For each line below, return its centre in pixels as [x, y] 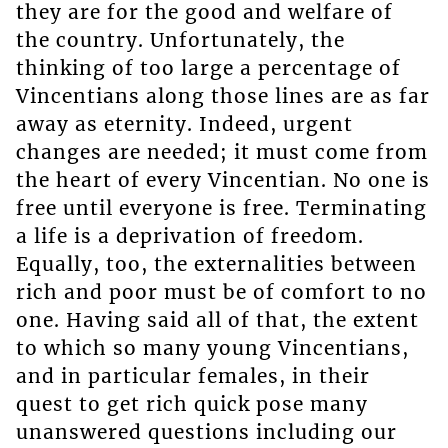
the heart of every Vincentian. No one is [222, 180]
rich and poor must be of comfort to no [221, 292]
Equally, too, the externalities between [216, 264]
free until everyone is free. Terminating [221, 208]
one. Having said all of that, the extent [217, 320]
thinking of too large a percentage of [208, 68]
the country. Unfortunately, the [180, 40]
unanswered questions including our [206, 432]
